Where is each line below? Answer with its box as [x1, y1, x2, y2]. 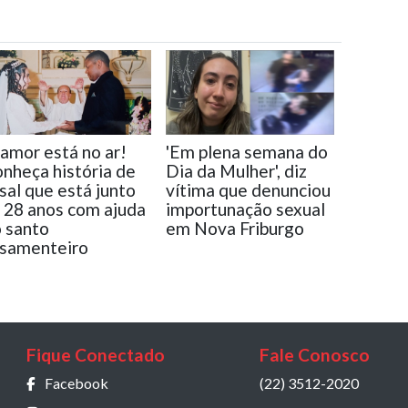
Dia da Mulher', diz [165, 159, 307, 181]
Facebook [44, 374, 108, 393]
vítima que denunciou [165, 178, 331, 200]
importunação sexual [165, 198, 325, 219]
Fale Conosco [260, 344, 370, 366]
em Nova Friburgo [165, 217, 304, 239]
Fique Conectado [25, 344, 165, 366]
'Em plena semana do [165, 140, 328, 162]
